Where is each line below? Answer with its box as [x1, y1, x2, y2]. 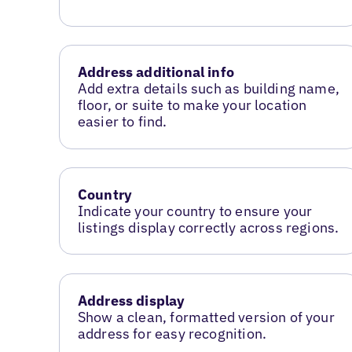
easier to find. [77, 112, 167, 131]
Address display [77, 291, 185, 310]
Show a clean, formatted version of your [77, 308, 335, 327]
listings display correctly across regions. [77, 218, 339, 237]
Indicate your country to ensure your [77, 202, 313, 221]
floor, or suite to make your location [77, 96, 307, 115]
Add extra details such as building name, [77, 79, 340, 98]
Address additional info [77, 63, 234, 82]
